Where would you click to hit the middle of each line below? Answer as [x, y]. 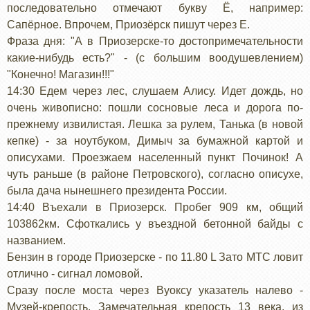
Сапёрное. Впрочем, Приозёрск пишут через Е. [128, 24]
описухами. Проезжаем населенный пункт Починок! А [155, 157]
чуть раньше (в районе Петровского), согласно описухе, [155, 174]
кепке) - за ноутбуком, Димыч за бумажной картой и [155, 140]
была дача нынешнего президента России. [117, 190]
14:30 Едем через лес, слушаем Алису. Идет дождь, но [155, 91]
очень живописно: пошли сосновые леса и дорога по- [155, 107]
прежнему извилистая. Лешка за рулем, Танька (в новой [155, 124]
